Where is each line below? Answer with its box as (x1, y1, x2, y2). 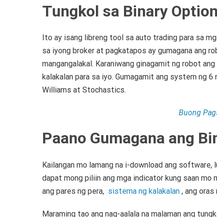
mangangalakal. (42, 59, 95, 69)
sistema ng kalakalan (108, 186, 180, 196)
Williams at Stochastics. (42, 85, 126, 95)
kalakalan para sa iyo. (42, 72, 115, 82)
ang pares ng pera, (42, 186, 108, 196)
